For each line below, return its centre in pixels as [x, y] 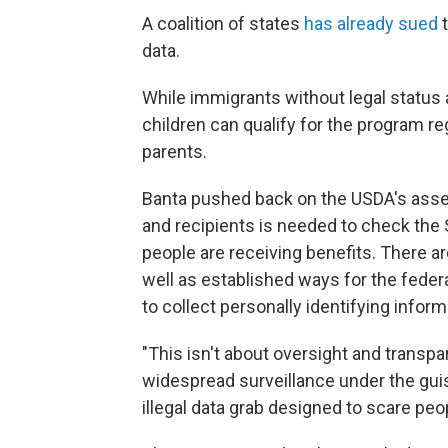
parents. [174, 151]
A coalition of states [223, 23]
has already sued [371, 23]
